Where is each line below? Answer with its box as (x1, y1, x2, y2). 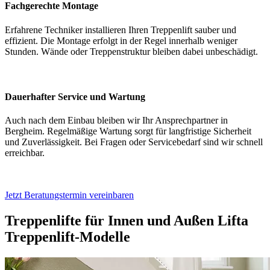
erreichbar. (5, 148, 45, 159)
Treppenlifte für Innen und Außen (5, 213, 218, 229)
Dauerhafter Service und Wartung (5, 91, 145, 102)
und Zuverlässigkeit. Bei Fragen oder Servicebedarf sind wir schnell (5, 137, 263, 148)
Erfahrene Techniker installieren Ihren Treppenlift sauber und (5, 24, 236, 35)
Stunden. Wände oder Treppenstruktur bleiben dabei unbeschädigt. (5, 46, 258, 57)
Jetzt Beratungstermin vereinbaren (5, 190, 134, 201)
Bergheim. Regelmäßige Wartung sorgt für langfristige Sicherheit (5, 126, 251, 137)
